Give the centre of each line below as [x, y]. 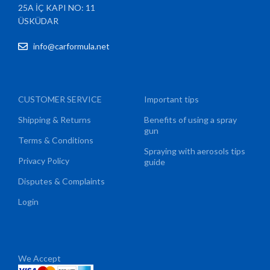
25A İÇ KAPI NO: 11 [57, 8]
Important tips [171, 99]
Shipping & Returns [55, 120]
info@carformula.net [72, 46]
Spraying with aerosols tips [195, 151]
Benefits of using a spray [190, 120]
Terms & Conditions [56, 140]
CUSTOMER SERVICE [60, 99]
